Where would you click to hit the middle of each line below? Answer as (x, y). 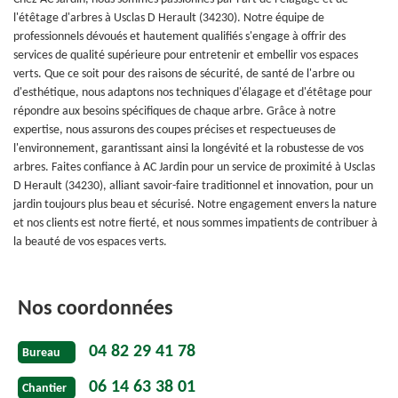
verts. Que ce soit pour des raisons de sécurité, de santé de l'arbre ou (184, 74)
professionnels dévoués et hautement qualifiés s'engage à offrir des (179, 37)
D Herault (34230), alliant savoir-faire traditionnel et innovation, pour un (193, 186)
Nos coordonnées (96, 309)
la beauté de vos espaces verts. (90, 242)
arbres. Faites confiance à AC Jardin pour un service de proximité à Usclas (194, 167)
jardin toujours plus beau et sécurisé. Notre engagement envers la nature (195, 205)
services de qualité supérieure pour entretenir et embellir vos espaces (186, 56)
